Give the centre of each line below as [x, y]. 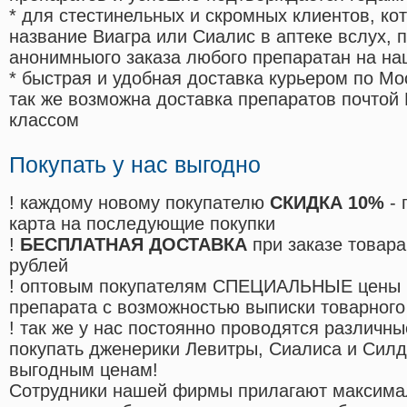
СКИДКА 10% [327, 203]
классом [44, 120]
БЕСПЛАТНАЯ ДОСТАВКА [134, 245]
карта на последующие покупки [142, 224]
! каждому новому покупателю [139, 203]
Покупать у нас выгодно [135, 165]
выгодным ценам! [84, 370]
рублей [39, 266]
